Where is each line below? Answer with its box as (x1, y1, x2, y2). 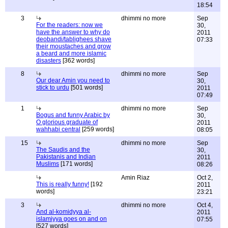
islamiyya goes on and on (36, 215, 107, 222)
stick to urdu (36, 84, 69, 91)
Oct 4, (197, 202, 213, 209)
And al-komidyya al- (36, 208, 91, 215)
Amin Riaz (121, 174, 150, 181)
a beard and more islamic (36, 50, 106, 57)
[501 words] (69, 84, 103, 91)
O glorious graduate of (36, 119, 98, 126)
